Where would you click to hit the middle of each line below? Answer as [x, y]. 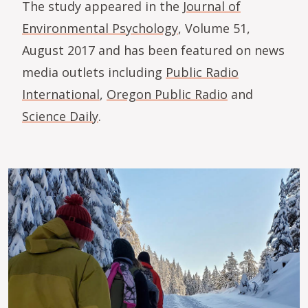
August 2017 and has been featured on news [153, 50]
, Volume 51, [214, 28]
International [61, 94]
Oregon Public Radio [167, 94]
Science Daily [60, 116]
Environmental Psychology [100, 28]
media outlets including [94, 72]
